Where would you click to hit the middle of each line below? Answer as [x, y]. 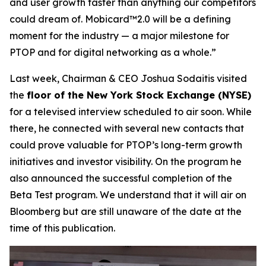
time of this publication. [62, 228]
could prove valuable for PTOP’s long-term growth [126, 145]
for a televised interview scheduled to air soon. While [131, 111]
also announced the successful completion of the [121, 178]
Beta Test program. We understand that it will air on [128, 194]
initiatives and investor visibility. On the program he [126, 161]
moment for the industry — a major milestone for [119, 35]
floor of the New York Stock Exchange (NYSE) [139, 95]
